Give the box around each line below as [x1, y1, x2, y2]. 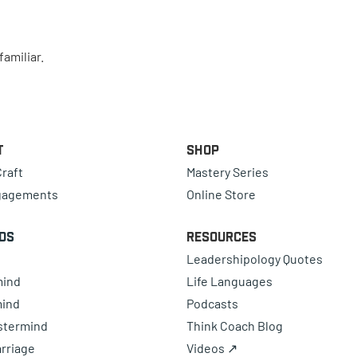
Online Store [186, 186, 256, 202]
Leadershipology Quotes [186, 251, 323, 267]
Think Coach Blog [186, 318, 283, 334]
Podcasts [186, 296, 238, 312]
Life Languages [186, 273, 273, 289]
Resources [186, 230, 257, 244]
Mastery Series [186, 164, 269, 180]
